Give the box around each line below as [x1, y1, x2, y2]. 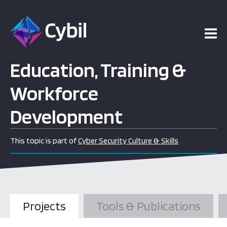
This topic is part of [10, 136, 78, 145]
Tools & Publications [96, 199, 201, 213]
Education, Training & [10, 58, 186, 82]
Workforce [10, 81, 98, 105]
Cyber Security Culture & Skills [78, 136, 178, 145]
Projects [23, 199, 66, 213]
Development [10, 104, 123, 129]
